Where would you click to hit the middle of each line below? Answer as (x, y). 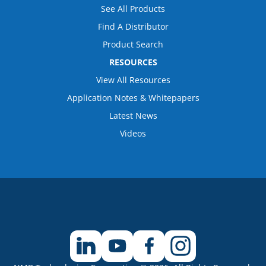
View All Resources (133, 80)
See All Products (133, 8)
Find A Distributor (133, 26)
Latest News (133, 115)
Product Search (133, 44)
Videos (133, 133)
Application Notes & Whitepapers (133, 97)
